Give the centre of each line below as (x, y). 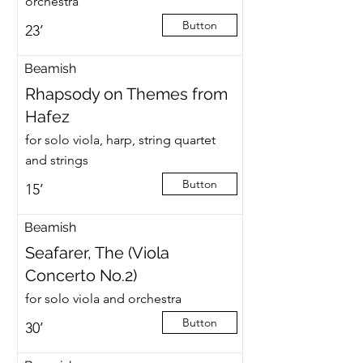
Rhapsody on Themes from (126, 94)
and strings (56, 160)
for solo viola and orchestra (103, 299)
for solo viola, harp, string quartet (120, 140)
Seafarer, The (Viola (97, 253)
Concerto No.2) (81, 275)
